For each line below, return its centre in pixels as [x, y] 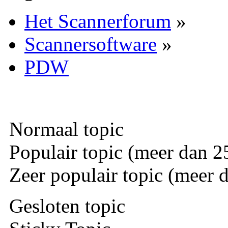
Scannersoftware [91, 44]
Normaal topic [64, 129]
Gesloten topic [65, 206]
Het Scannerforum [98, 21]
